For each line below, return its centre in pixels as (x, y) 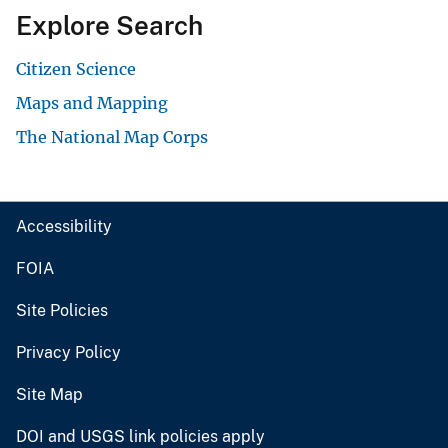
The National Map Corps (112, 136)
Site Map (49, 394)
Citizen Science (76, 68)
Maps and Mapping (92, 102)
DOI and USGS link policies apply (140, 436)
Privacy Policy (68, 352)
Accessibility (64, 226)
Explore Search (109, 25)
